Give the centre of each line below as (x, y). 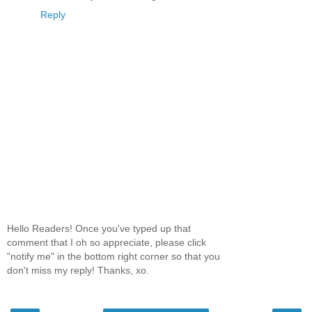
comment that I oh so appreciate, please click (107, 243)
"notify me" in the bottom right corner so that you (114, 257)
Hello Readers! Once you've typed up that (99, 229)
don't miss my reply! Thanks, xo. (78, 271)
